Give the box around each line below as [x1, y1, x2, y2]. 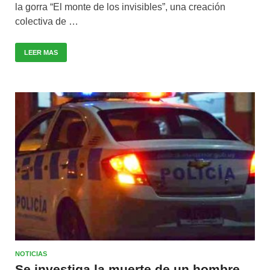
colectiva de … [15, 16, 78, 27]
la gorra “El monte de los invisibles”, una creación [15, 2, 225, 13]
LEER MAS [24, 49, 58, 57]
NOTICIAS [15, 250, 47, 257]
